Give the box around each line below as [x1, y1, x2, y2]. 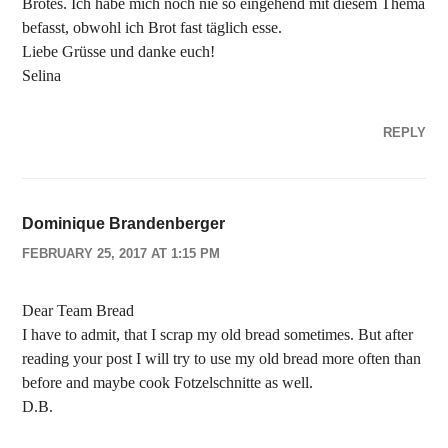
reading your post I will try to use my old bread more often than [22, 350, 422, 367]
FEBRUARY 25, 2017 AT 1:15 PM [22, 246, 221, 261]
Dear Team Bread [22, 302, 135, 319]
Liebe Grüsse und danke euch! [22, 43, 216, 60]
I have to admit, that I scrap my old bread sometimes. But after [22, 326, 414, 343]
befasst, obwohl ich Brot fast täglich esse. [22, 19, 283, 36]
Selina [22, 67, 62, 84]
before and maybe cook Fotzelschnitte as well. [22, 374, 314, 391]
